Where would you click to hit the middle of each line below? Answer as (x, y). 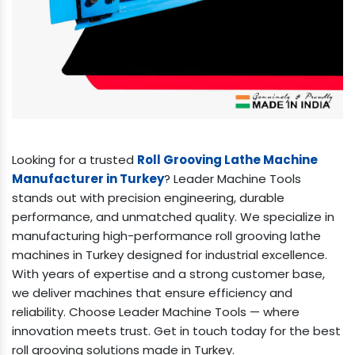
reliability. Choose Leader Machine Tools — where (156, 311)
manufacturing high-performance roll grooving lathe (166, 235)
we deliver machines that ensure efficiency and (152, 292)
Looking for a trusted (74, 159)
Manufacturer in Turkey (88, 178)
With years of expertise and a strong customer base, (168, 273)
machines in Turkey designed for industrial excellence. (170, 254)
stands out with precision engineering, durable (148, 197)
